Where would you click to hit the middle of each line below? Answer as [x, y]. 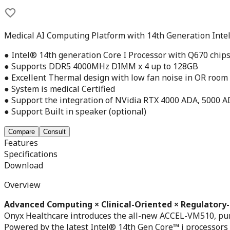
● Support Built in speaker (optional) [75, 111]
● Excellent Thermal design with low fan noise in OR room [116, 77]
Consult [54, 131]
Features [21, 142]
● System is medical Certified [60, 89]
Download [24, 165]
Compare [22, 131]
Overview [22, 185]
